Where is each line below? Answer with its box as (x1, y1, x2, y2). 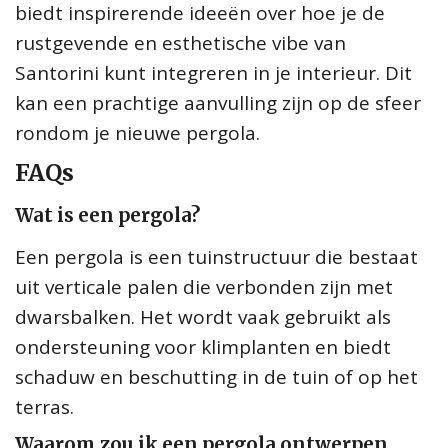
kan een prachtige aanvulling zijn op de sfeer (15, 89, 421, 116)
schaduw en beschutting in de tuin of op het (15, 363, 418, 390)
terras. (15, 393, 74, 420)
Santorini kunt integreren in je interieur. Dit (15, 59, 412, 86)
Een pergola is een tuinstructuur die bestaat (15, 243, 418, 270)
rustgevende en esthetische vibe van (15, 29, 346, 56)
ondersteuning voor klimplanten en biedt (15, 333, 391, 360)
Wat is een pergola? (15, 203, 200, 227)
